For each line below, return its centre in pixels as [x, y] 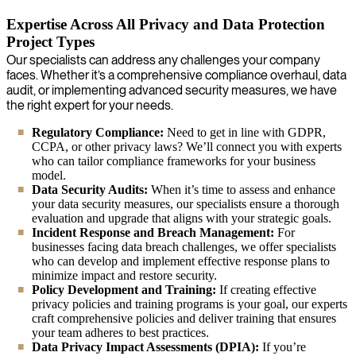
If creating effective [266, 289]
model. [49, 175]
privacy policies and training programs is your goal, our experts [190, 304]
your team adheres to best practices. [120, 332]
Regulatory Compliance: [98, 132]
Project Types [50, 41]
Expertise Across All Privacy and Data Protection [166, 24]
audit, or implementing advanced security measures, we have [172, 90]
